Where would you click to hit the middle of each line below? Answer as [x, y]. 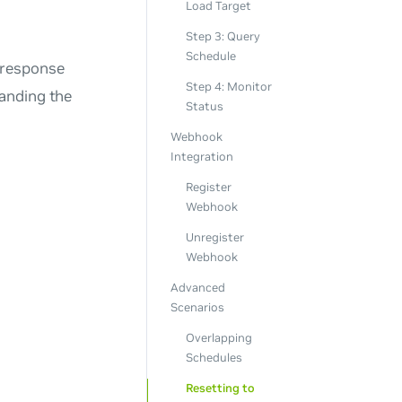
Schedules [214, 357]
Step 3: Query [223, 37]
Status [204, 107]
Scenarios [197, 307]
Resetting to [220, 388]
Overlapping [218, 337]
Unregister [214, 237]
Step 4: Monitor [228, 87]
